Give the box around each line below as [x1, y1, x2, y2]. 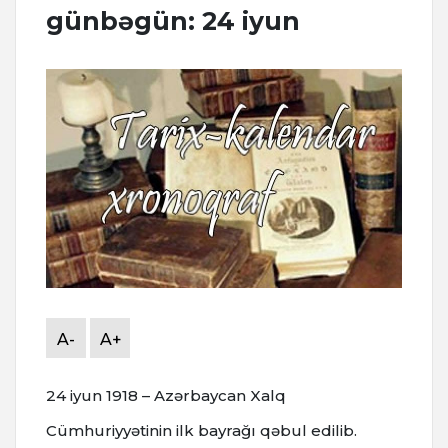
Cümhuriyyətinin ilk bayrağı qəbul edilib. [46, 421, 357, 441]
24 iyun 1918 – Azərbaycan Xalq [46, 386, 286, 406]
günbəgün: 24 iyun [46, 6, 300, 37]
